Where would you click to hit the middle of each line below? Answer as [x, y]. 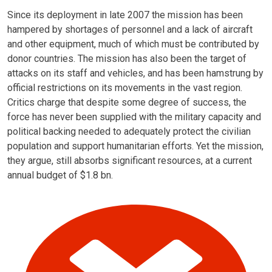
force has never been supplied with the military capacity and [134, 117]
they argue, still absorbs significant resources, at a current [130, 160]
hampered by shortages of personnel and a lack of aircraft [130, 29]
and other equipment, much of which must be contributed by [133, 44]
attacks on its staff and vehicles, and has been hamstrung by [135, 73]
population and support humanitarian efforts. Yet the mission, [135, 146]
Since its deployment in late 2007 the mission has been [125, 15]
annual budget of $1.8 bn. [60, 175]
